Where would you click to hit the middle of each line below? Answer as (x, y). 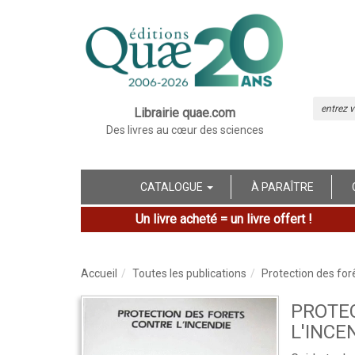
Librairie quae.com (185, 113)
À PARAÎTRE (282, 187)
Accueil (99, 273)
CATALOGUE (173, 187)
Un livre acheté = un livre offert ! (223, 219)
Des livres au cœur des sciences (185, 130)
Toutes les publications (189, 273)
